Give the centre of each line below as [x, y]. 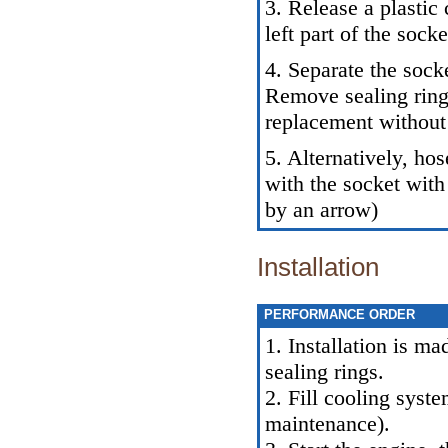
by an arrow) [321, 209]
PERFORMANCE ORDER [337, 314]
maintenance [321, 423]
